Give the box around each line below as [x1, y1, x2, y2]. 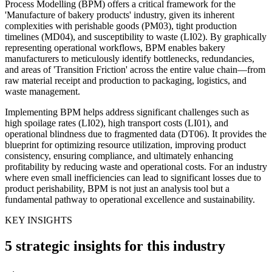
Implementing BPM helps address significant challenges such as [5, 106, 249, 117]
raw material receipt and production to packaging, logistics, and [5, 75, 246, 86]
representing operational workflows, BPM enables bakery [5, 42, 225, 53]
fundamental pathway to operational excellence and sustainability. [5, 194, 255, 205]
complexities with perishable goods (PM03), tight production [5, 20, 237, 31]
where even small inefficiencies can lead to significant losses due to [5, 172, 261, 183]
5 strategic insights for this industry [5, 237, 225, 254]
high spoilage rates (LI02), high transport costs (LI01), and [5, 117, 228, 128]
